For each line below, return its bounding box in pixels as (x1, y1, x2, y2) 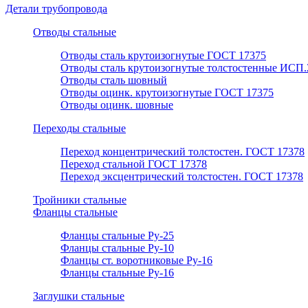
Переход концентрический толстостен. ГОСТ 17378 (60, 146, 305, 158)
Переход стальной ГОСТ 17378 (60, 158, 207, 170)
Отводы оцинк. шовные (60, 99, 173, 111)
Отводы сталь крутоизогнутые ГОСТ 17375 (60, 49, 266, 62)
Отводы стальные (33, 26, 116, 38)
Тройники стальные (33, 194, 126, 206)
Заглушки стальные (33, 290, 124, 302)
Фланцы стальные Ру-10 (60, 242, 174, 254)
